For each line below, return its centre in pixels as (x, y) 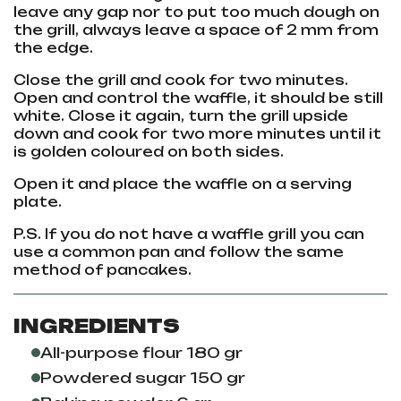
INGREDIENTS (97, 326)
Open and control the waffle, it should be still (198, 98)
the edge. (55, 48)
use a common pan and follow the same (179, 252)
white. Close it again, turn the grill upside (181, 116)
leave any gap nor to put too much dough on (196, 13)
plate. (39, 202)
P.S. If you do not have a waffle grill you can (189, 235)
